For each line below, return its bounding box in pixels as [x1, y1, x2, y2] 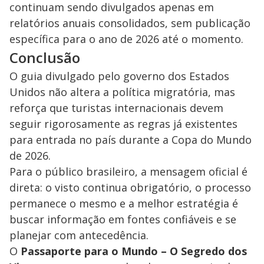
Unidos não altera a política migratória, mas [9, 84, 235, 99]
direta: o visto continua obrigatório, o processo [9, 180, 251, 194]
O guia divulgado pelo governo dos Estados [9, 68, 229, 83]
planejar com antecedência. [9, 227, 148, 242]
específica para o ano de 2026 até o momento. [9, 31, 243, 46]
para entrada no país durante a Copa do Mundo [9, 132, 252, 147]
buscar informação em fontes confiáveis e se [9, 212, 236, 226]
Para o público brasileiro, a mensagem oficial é [9, 164, 247, 179]
